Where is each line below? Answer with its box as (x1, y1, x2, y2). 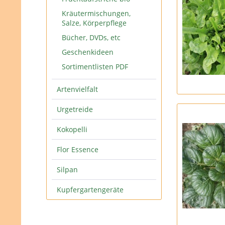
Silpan (57, 165, 78, 174)
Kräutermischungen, (62, 9, 131, 18)
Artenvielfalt (57, 84, 98, 94)
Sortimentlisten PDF (62, 62, 128, 71)
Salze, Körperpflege (62, 18, 127, 28)
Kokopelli (57, 125, 87, 134)
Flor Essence (57, 145, 98, 154)
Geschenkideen (62, 47, 114, 57)
